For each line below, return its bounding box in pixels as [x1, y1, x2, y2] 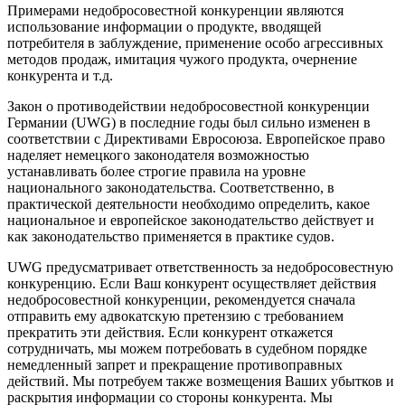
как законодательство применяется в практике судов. [7, 228, 334, 244]
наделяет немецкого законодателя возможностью [7, 146, 309, 163]
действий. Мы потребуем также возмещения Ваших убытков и [7, 372, 394, 389]
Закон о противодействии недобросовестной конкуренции [7, 98, 370, 114]
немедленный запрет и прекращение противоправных [7, 356, 343, 372]
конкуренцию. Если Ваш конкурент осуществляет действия [7, 275, 376, 291]
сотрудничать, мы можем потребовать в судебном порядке [7, 340, 367, 356]
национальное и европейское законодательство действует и [7, 212, 374, 228]
